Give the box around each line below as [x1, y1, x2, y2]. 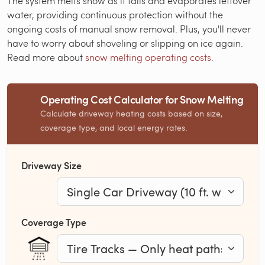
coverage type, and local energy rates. [40, 122, 187, 134]
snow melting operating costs [85, 51, 211, 64]
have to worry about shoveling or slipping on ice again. [7, 37, 243, 50]
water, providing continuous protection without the [7, 8, 223, 21]
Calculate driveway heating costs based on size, [40, 108, 222, 119]
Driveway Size [21, 159, 82, 173]
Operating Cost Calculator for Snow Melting [40, 92, 244, 107]
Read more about [7, 51, 85, 64]
